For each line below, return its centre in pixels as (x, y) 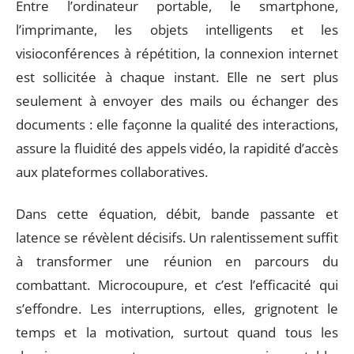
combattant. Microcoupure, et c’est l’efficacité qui (177, 284)
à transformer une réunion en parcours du (177, 261)
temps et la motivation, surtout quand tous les (177, 332)
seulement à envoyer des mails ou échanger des (177, 101)
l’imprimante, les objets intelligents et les (177, 30)
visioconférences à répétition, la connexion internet (177, 53)
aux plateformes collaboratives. (112, 172)
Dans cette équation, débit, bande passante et (177, 213)
